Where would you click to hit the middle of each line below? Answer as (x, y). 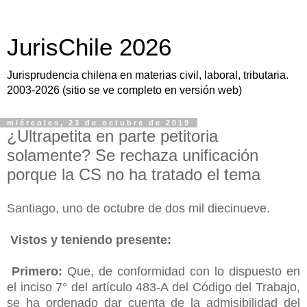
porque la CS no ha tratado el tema (134, 174)
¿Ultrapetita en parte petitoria (112, 136)
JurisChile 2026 (89, 47)
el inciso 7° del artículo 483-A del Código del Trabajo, (153, 287)
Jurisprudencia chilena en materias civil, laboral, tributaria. (148, 75)
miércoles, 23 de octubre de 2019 (99, 123)
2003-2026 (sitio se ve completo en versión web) (124, 90)
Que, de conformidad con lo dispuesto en (181, 271)
